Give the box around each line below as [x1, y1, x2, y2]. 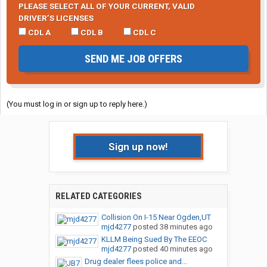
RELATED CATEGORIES [55, 191, 142, 202]
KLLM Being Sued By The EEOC [101, 235, 207, 244]
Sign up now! [108, 141, 168, 153]
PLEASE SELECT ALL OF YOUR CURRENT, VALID [18, 1, 195, 11]
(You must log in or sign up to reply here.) [7, 100, 147, 109]
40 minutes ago [159, 244, 213, 254]
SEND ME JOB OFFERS [85, 52, 182, 66]
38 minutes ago [159, 222, 213, 232]
